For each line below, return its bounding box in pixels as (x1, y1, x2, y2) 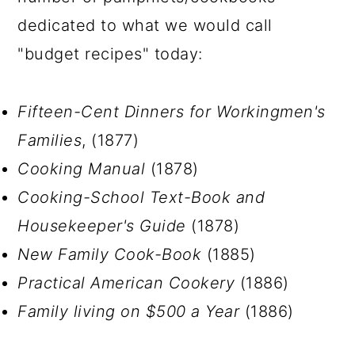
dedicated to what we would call (17, 16, 273, 35)
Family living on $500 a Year (17, 302, 240, 321)
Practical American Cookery (17, 273, 235, 292)
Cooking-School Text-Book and (17, 188, 265, 207)
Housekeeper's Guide (17, 216, 186, 235)
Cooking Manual (17, 159, 146, 178)
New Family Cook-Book (17, 245, 202, 264)
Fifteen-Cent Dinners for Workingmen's (17, 102, 326, 121)
